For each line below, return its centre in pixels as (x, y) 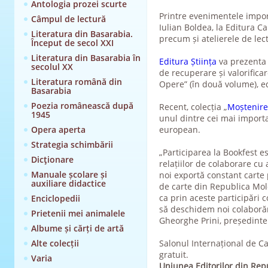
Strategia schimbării (72, 144)
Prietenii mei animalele (78, 213)
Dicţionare (52, 159)
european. (179, 130)
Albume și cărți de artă (77, 228)
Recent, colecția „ (193, 107)
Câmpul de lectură (68, 19)
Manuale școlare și (69, 174)
